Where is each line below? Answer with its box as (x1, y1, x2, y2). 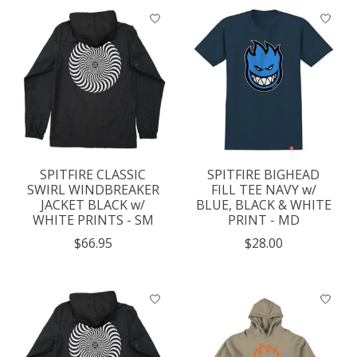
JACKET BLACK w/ (41, 196, 146, 214)
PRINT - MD (227, 211, 300, 229)
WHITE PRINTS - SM (32, 211, 154, 229)
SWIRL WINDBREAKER (26, 181, 159, 199)
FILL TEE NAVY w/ (210, 181, 316, 199)
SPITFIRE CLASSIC (40, 166, 147, 184)
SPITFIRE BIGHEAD (207, 166, 320, 184)
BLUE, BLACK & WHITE (195, 196, 331, 214)
